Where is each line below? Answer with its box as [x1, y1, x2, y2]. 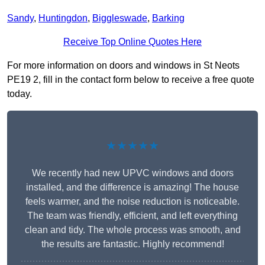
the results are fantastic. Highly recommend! [41, 239, 224, 250]
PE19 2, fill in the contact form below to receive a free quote [7, 75, 254, 85]
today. [7, 89, 32, 99]
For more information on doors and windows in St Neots [7, 60, 240, 71]
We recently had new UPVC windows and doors [31, 168, 234, 179]
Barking [152, 13, 185, 24]
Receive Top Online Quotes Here [63, 37, 202, 47]
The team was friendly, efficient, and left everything [27, 211, 238, 221]
